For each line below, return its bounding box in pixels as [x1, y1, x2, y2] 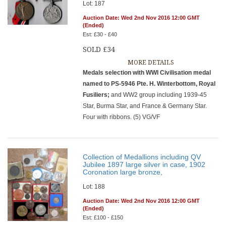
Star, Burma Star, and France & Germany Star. [83, 102, 207, 109]
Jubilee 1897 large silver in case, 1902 [83, 160, 206, 168]
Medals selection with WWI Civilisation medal [83, 69, 211, 76]
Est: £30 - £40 [83, 31, 118, 37]
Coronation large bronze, [83, 168, 163, 176]
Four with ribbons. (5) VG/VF [83, 114, 160, 121]
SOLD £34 [83, 45, 116, 53]
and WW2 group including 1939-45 [111, 91, 207, 98]
